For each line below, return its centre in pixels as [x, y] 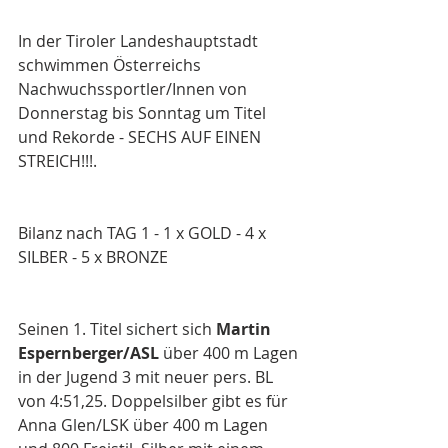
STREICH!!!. [57, 161]
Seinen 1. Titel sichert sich [117, 329]
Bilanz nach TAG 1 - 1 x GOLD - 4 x [144, 233]
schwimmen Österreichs [111, 65]
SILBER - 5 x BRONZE [93, 257]
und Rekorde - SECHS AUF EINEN [141, 137]
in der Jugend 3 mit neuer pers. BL [147, 377]
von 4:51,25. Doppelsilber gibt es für [155, 401]
